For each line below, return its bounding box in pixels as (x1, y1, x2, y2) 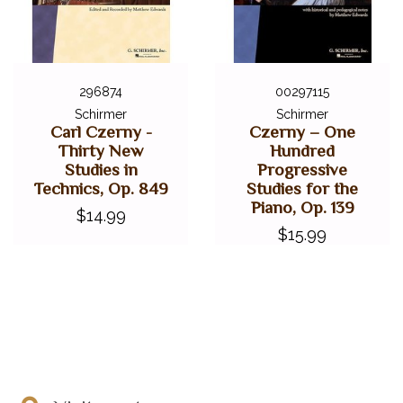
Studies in (64, 159, 138, 179)
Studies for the (246, 178, 358, 198)
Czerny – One (249, 121, 355, 141)
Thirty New (58, 140, 143, 160)
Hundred (270, 140, 335, 160)
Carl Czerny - (49, 121, 152, 141)
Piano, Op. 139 (250, 197, 354, 217)
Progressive (257, 159, 347, 179)
